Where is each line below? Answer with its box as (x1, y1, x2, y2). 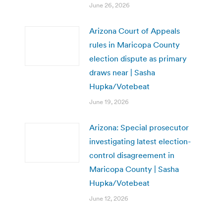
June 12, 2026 (89, 194, 128, 203)
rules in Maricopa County (89, 39, 180, 50)
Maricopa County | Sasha (89, 164, 179, 174)
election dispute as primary (89, 53, 187, 63)
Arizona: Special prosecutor (89, 122, 189, 132)
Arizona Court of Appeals (89, 25, 180, 36)
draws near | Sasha (89, 67, 155, 77)
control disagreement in (89, 150, 174, 160)
